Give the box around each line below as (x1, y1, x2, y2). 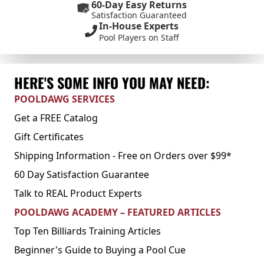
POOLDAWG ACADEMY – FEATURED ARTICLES (14, 206, 221, 219)
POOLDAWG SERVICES (14, 93, 115, 105)
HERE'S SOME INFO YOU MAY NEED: (14, 72, 210, 93)
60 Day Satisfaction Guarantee (14, 168, 149, 181)
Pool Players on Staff (99, 32, 179, 43)
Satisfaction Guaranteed (91, 9, 187, 21)
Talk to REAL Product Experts (14, 187, 142, 200)
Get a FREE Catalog (14, 111, 98, 124)
